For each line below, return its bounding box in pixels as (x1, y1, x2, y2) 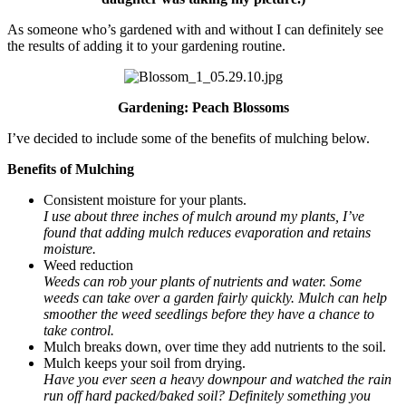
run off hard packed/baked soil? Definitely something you (43, 388, 371, 404)
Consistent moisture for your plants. (43, 192, 246, 208)
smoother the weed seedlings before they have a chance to (43, 306, 374, 323)
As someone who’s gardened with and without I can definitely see (7, 22, 383, 38)
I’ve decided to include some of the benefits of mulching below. (7, 130, 370, 147)
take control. (43, 323, 114, 339)
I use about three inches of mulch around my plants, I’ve (43, 208, 364, 225)
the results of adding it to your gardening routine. (7, 38, 285, 54)
